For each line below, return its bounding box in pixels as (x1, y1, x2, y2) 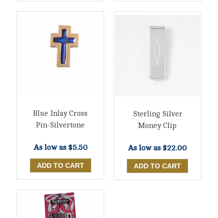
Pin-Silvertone (36, 121, 85, 129)
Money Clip (138, 121, 177, 130)
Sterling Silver (132, 109, 182, 118)
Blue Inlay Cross (33, 109, 88, 118)
